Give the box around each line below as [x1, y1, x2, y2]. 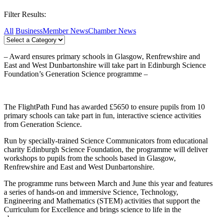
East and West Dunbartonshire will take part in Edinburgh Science [4, 61, 206, 70]
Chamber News [88, 27, 136, 35]
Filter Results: [4, 10, 46, 19]
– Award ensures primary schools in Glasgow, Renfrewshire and [4, 52, 200, 61]
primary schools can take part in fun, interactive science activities [4, 111, 201, 120]
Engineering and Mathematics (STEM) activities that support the [4, 197, 200, 205]
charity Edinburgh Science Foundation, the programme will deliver [4, 145, 208, 154]
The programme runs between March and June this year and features [4, 179, 213, 188]
